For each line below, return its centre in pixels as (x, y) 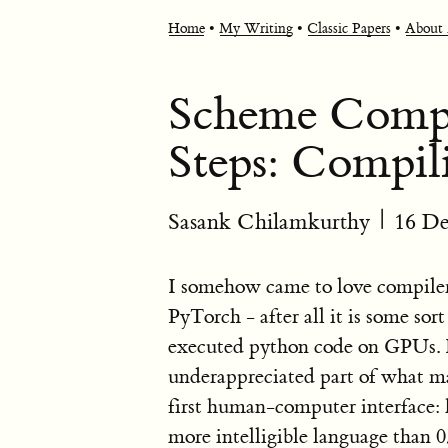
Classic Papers (349, 29)
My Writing (256, 29)
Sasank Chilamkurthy (269, 222)
